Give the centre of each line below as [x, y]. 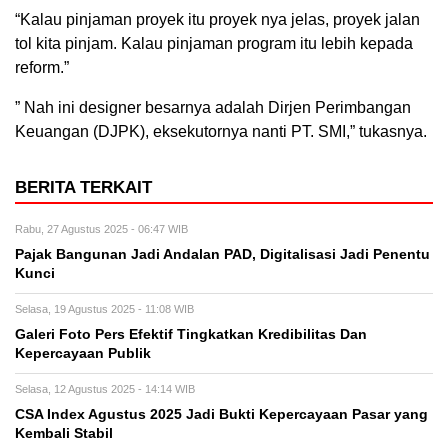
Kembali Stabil [64, 433]
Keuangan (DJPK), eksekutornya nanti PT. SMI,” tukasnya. [223, 131]
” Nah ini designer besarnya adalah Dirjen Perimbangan [213, 107]
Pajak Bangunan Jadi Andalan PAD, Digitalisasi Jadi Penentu [222, 254]
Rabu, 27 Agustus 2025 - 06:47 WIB [101, 229]
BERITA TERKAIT [83, 187]
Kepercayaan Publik [83, 353]
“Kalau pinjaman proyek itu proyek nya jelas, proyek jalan [217, 19]
